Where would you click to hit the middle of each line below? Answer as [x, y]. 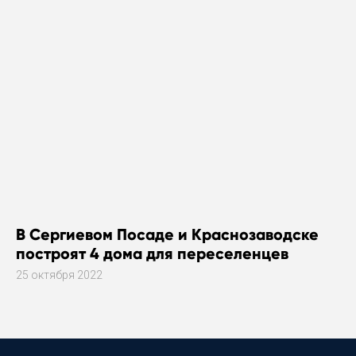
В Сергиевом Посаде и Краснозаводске [167, 234]
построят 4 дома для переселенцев [152, 253]
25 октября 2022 [59, 275]
